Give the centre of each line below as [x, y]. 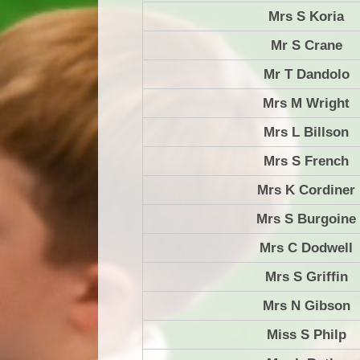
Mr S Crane [306, 45]
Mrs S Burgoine [306, 219]
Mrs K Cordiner [306, 190]
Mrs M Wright [306, 103]
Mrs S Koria [306, 16]
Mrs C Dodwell [306, 247]
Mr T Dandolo [306, 74]
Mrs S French [306, 161]
